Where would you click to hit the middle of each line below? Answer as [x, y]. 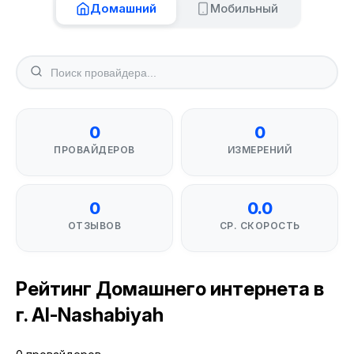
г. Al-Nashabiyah [90, 315]
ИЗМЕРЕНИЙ [260, 150]
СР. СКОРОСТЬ [260, 226]
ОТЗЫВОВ [94, 226]
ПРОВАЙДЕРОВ [94, 150]
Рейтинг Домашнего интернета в [170, 289]
